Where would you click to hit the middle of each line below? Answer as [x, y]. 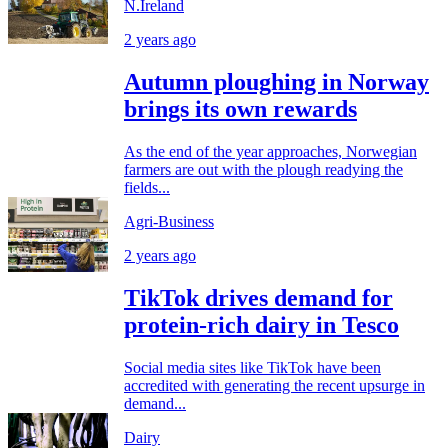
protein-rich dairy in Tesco [261, 325]
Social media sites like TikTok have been [252, 367]
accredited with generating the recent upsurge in [274, 385]
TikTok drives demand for [258, 298]
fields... [147, 188]
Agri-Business [169, 222]
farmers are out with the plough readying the [263, 170]
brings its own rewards [240, 109]
